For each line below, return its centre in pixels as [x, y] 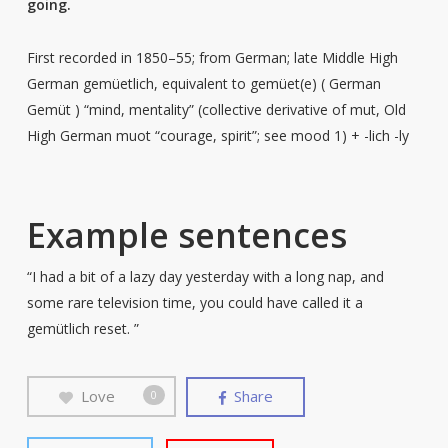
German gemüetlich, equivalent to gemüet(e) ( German [203, 83]
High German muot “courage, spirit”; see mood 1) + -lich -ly [217, 135]
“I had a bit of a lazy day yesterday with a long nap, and [205, 276]
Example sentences [186, 235]
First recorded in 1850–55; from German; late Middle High [212, 57]
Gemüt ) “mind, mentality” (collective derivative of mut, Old [216, 109]
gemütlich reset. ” [82, 328]
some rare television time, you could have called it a [194, 302]
